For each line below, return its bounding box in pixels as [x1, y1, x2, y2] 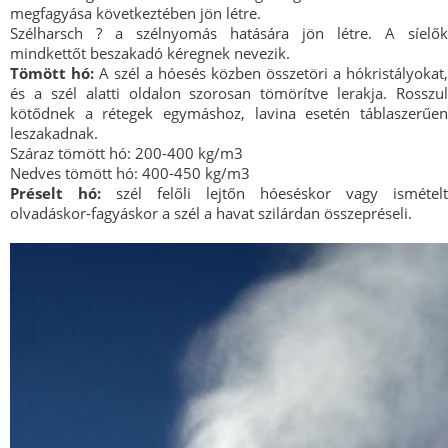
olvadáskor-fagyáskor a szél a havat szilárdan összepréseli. [10, 202, 412, 223]
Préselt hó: [10, 182, 116, 203]
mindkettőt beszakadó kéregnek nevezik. [10, 42, 290, 63]
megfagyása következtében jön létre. [10, 2, 261, 23]
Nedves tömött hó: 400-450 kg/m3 [10, 162, 250, 183]
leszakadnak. [10, 122, 98, 143]
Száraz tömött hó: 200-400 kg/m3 [10, 142, 243, 163]
